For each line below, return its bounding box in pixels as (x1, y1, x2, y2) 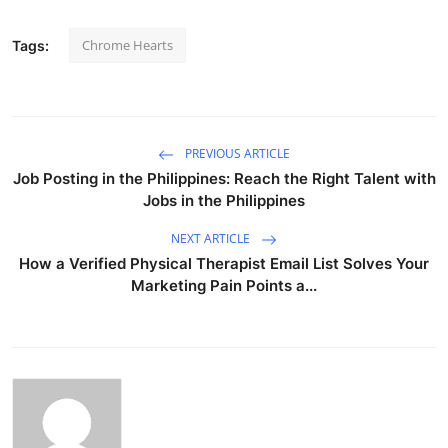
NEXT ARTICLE (171, 229, 253, 247)
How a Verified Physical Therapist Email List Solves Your (19, 253, 429, 273)
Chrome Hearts (82, 35, 173, 54)
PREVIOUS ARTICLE (182, 144, 290, 162)
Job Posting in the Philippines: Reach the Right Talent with (12, 168, 436, 188)
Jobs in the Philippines (143, 190, 305, 210)
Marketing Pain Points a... (131, 275, 317, 295)
